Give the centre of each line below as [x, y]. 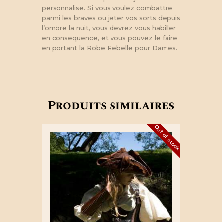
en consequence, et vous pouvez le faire [110, 37]
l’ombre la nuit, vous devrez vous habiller [109, 28]
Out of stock [167, 138]
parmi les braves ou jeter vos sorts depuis [111, 18]
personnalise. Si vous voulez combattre [107, 8]
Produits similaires [111, 105]
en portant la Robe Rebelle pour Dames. [110, 47]
